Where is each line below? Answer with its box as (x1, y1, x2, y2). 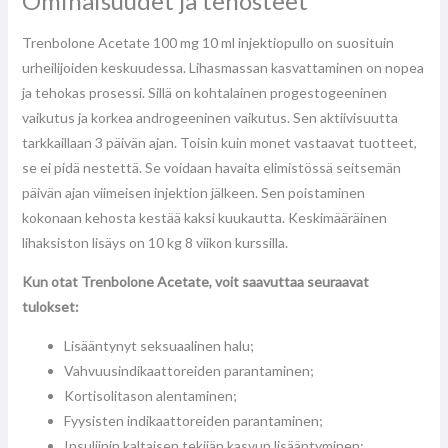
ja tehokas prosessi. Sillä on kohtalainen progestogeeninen (21, 83, 387, 101)
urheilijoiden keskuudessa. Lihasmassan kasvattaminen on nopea (21, 58, 424, 76)
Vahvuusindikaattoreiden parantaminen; (63, 361, 314, 379)
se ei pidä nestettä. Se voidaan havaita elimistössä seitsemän (21, 158, 401, 176)
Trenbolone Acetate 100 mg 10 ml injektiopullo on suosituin (21, 33, 394, 51)
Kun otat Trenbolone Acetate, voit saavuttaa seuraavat (21, 272, 369, 290)
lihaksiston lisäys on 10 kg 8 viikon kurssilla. (21, 233, 288, 251)
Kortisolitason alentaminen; (63, 386, 237, 404)
